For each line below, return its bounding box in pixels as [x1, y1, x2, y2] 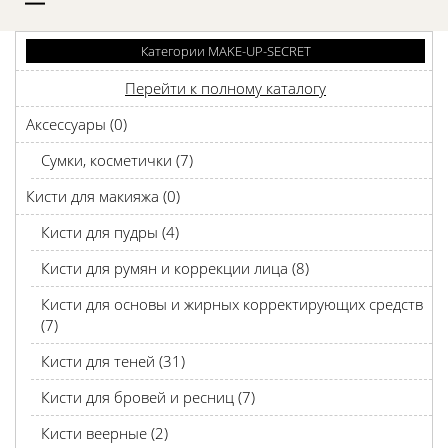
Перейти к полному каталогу [125, 78, 326, 98]
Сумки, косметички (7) [41, 150, 193, 170]
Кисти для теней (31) [41, 351, 185, 371]
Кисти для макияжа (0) [26, 186, 180, 206]
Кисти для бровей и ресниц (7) [41, 387, 255, 407]
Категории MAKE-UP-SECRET [140, 42, 311, 60]
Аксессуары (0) [26, 114, 127, 134]
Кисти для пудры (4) [41, 222, 179, 242]
